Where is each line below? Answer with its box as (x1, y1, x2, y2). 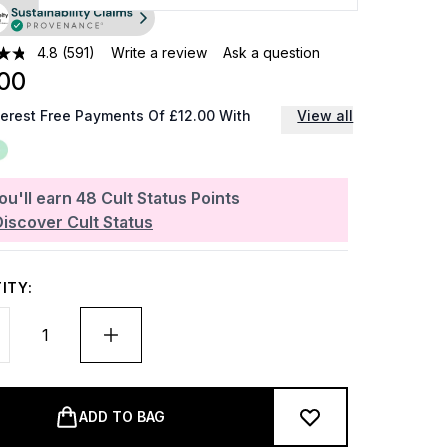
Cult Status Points (101, 188, 240, 208)
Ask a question (223, 44, 321, 61)
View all (297, 107, 354, 124)
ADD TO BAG (79, 408, 165, 425)
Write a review (111, 44, 208, 61)
